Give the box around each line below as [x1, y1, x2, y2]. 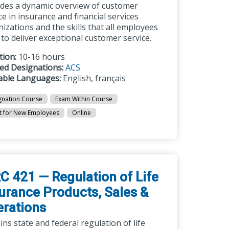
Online [72, 108, 91, 117]
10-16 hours [16, 51, 65, 62]
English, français [61, 73, 126, 84]
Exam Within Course [55, 95, 113, 103]
